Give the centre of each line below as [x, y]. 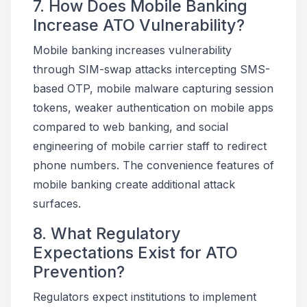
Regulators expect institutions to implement [145, 297]
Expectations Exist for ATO [135, 253]
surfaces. [57, 204]
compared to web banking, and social [131, 127]
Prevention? [79, 272]
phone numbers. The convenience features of [153, 165]
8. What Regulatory [107, 233]
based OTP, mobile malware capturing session [153, 88]
